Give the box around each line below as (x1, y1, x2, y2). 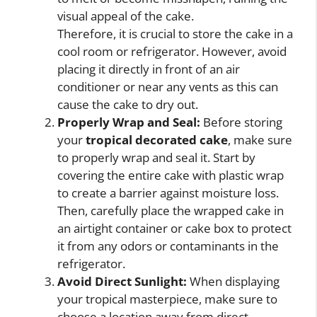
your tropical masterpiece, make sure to (57, 291, 277, 307)
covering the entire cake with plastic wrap (57, 167, 284, 183)
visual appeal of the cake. (57, 8, 194, 24)
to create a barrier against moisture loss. (57, 185, 279, 201)
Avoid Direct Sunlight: (57, 273, 187, 289)
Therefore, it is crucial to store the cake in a (57, 25, 293, 42)
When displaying (187, 273, 279, 289)
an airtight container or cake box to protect (57, 220, 292, 236)
